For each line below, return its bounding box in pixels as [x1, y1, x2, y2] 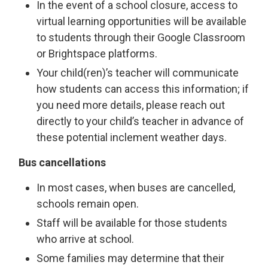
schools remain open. [36, 197, 139, 210]
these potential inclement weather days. [36, 131, 227, 144]
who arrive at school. [36, 233, 135, 245]
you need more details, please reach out [36, 99, 226, 111]
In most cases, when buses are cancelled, [36, 181, 236, 194]
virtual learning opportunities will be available [36, 15, 247, 28]
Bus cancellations [19, 156, 106, 169]
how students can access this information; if [36, 83, 249, 95]
